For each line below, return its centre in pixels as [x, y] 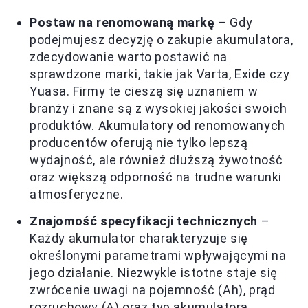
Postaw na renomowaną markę [122, 23]
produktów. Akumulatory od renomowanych [157, 126]
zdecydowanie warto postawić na [129, 57]
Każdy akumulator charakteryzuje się [139, 239]
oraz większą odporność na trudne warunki [156, 177]
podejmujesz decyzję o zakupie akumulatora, [162, 40]
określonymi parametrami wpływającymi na [158, 256]
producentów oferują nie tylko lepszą [139, 143]
